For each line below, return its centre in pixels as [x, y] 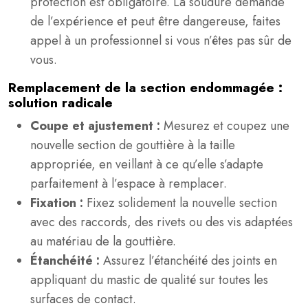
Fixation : [58, 203]
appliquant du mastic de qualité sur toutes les [149, 280]
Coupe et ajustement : [97, 126]
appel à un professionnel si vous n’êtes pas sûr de [161, 41]
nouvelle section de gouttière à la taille [133, 145]
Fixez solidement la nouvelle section [182, 203]
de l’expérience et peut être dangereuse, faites [155, 21]
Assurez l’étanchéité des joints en [190, 261]
